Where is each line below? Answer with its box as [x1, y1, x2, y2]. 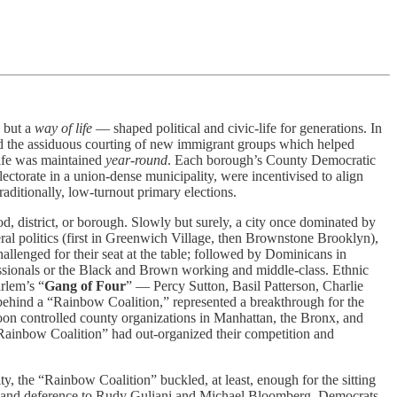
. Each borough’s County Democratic [167, 152, 376, 167]
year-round [105, 152, 167, 167]
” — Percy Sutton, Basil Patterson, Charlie [126, 277, 363, 293]
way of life [35, 120, 92, 136]
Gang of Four [44, 277, 126, 293]
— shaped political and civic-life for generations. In [92, 120, 382, 136]
